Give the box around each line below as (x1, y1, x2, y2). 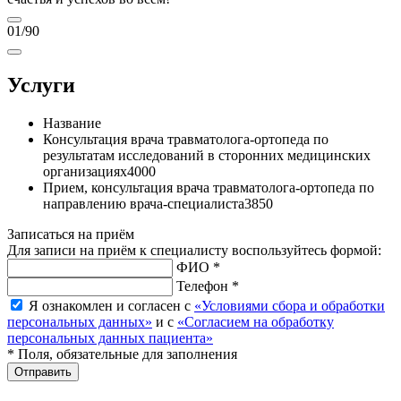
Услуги (7, 73, 75, 98)
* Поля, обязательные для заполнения (7, 346, 237, 362)
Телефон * (176, 277, 239, 294)
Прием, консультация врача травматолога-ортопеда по (43, 179, 374, 195)
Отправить (14, 364, 72, 379)
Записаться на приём (7, 226, 134, 242)
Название (43, 115, 101, 131)
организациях (43, 163, 127, 179)
